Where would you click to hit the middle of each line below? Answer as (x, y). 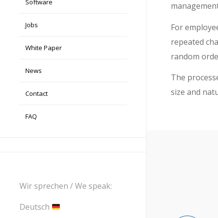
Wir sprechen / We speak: (66, 186)
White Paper (44, 48)
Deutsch (36, 207)
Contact (36, 93)
